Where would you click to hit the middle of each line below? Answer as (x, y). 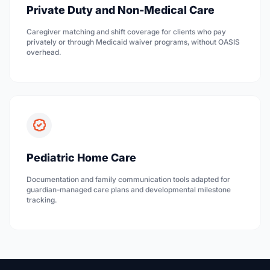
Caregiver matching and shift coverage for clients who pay (126, 32)
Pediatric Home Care (81, 157)
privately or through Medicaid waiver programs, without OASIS (133, 42)
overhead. (44, 52)
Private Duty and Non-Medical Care (121, 10)
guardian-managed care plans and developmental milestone (129, 189)
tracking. (42, 199)
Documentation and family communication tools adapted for (128, 179)
